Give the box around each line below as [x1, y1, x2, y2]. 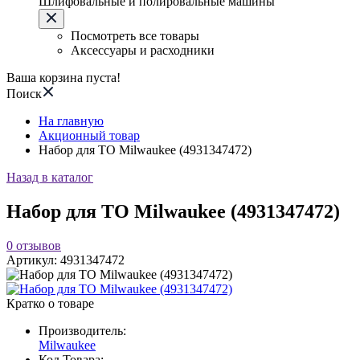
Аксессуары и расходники [71, 43, 215, 57]
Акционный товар [39, 129, 140, 142]
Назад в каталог [6, 170, 93, 184]
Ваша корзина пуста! [6, 71, 121, 84]
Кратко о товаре [6, 296, 94, 310]
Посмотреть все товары [71, 29, 199, 43]
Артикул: [6, 252, 60, 267]
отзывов [16, 238, 61, 252]
